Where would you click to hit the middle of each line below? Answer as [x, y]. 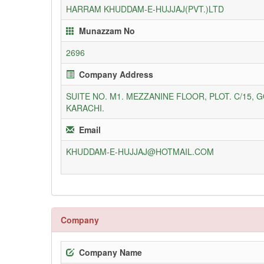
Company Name [110, 252]
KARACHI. [85, 108]
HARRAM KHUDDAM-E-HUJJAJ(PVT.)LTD [145, 9]
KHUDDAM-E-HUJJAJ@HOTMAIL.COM [140, 151]
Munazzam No [107, 30]
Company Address [116, 74]
